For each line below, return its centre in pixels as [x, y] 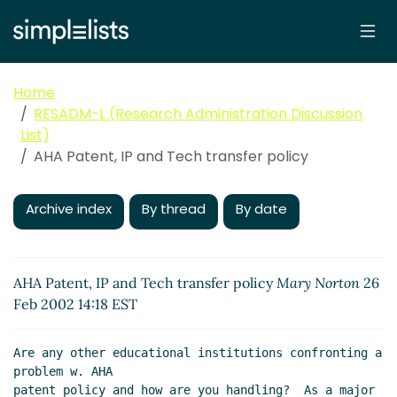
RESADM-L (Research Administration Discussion [198, 114]
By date [261, 209]
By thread [174, 209]
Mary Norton [318, 283]
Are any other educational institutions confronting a [198, 353]
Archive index [69, 209]
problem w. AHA [63, 372]
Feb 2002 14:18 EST [75, 304]
